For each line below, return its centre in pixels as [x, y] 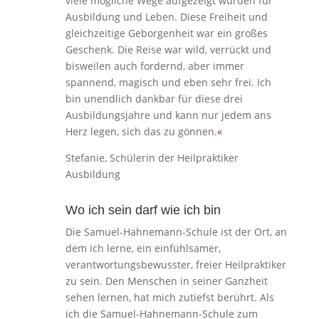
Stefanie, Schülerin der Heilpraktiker [152, 158]
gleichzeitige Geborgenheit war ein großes [166, 33]
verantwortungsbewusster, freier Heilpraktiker [176, 265]
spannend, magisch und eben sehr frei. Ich [168, 83]
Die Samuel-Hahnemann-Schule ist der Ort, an [176, 232]
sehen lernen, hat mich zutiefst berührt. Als [169, 298]
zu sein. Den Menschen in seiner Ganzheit [166, 281]
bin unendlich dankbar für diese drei [154, 99]
